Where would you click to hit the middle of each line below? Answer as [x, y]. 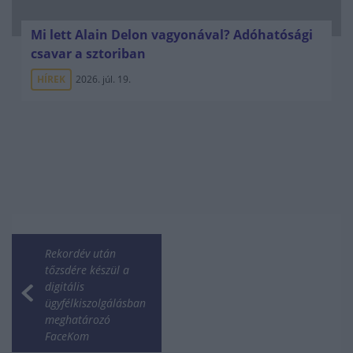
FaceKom [67, 336]
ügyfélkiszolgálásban [95, 303]
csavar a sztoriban [88, 54]
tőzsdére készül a [87, 270]
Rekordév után [80, 253]
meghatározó [78, 320]
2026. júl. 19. [103, 79]
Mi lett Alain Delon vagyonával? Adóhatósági [172, 35]
